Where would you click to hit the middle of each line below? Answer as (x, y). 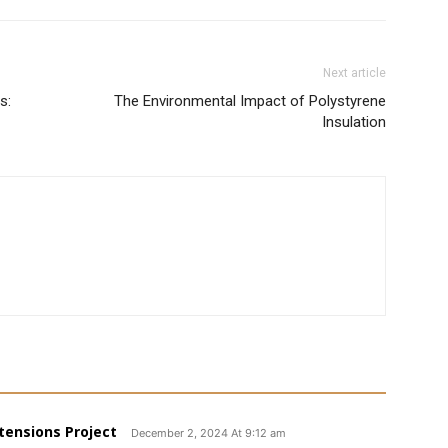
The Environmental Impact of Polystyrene (250, 101)
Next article (354, 73)
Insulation (354, 122)
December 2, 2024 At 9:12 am (208, 433)
